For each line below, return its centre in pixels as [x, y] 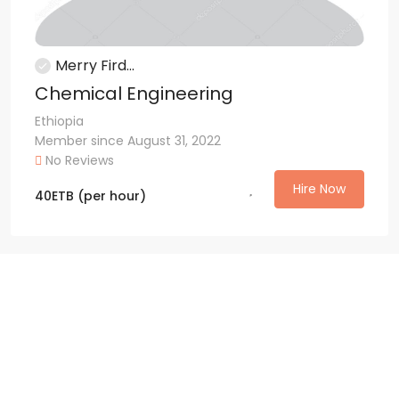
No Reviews [78, 160]
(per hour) [112, 195]
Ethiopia [59, 121]
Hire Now [319, 188]
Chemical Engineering [134, 93]
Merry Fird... [95, 65]
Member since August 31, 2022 [128, 140]
